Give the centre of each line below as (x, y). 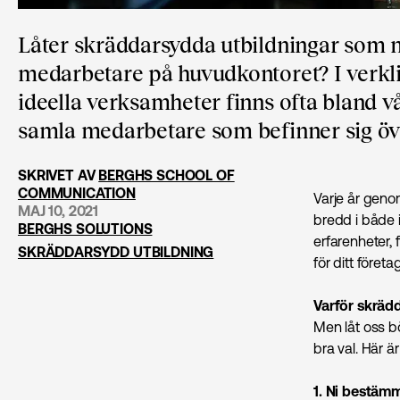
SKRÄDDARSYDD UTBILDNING (116, 251)
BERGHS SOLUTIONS (85, 228)
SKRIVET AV (58, 175)
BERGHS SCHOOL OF (167, 175)
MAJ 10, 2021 (58, 210)
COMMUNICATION (77, 192)
